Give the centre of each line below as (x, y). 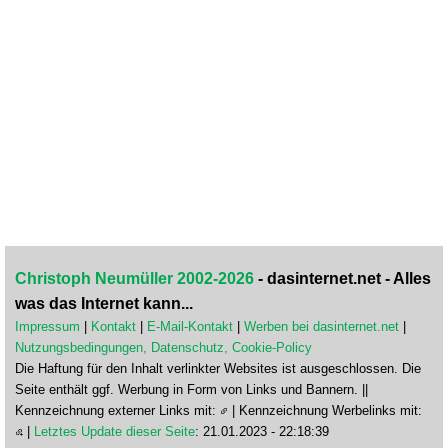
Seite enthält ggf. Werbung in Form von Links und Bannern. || (191, 389)
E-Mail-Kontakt (190, 326)
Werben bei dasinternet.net (321, 326)
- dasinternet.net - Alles (342, 278)
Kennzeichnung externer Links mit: (117, 410)
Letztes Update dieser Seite (114, 431)
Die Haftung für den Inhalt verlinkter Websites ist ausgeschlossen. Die (218, 368)
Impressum (47, 326)
